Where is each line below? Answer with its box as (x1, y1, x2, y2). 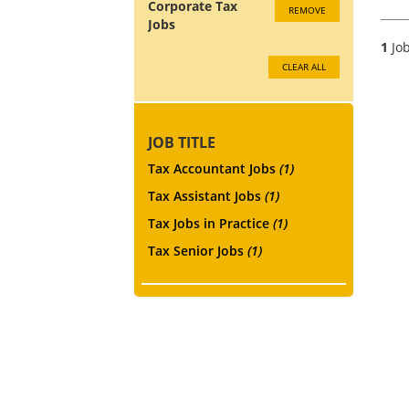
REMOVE (288, 3, 326, 16)
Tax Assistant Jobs (148, 186, 265, 204)
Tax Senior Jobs (148, 241, 247, 259)
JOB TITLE (148, 131, 215, 152)
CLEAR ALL (282, 59, 326, 73)
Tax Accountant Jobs (148, 159, 279, 177)
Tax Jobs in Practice (148, 214, 273, 232)
